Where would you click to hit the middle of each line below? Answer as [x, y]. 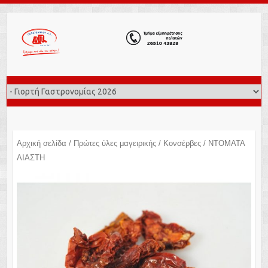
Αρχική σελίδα [41, 143]
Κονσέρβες [182, 143]
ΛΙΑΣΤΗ [31, 157]
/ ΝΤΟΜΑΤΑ [223, 143]
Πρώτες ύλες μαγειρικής [115, 143]
